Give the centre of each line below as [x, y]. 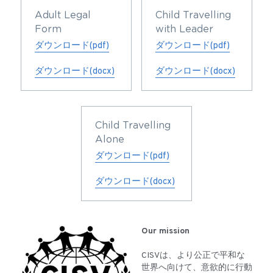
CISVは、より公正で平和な [193, 256]
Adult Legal [63, 16]
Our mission [165, 232]
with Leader [184, 30]
